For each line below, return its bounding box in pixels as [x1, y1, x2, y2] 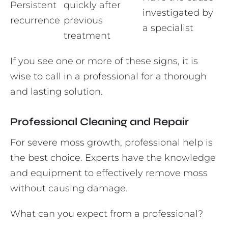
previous [64, 15, 103, 26]
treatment [64, 30, 110, 42]
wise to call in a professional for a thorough [10, 71, 207, 82]
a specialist [142, 22, 193, 34]
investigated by [142, 7, 213, 19]
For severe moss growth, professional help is [10, 137, 213, 149]
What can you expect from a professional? [10, 208, 203, 220]
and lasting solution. [10, 86, 103, 98]
